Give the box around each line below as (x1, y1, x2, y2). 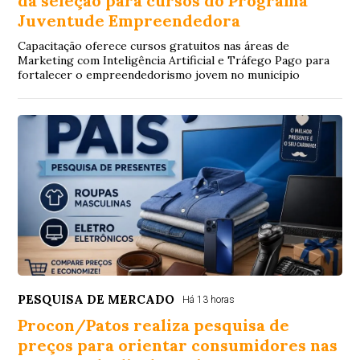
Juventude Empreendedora (18, 10, 241, 31)
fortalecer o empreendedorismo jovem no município (18, 67, 301, 82)
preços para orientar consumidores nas (18, 334, 338, 355)
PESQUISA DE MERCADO (18, 291, 175, 307)
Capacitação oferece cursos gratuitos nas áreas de (18, 38, 290, 53)
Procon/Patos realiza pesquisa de (18, 314, 290, 335)
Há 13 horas (182, 293, 235, 305)
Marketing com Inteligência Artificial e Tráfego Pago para (18, 52, 330, 67)
